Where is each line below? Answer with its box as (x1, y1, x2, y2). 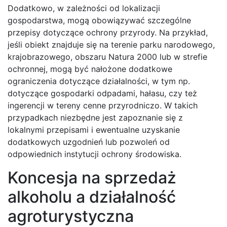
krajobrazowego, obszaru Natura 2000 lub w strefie (8, 51, 207, 62)
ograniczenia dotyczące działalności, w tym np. (8, 75, 190, 86)
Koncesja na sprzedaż (8, 167, 176, 187)
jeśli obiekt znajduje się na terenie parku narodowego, (8, 39, 215, 50)
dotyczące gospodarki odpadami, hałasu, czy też (8, 88, 197, 98)
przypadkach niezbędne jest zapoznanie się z (8, 112, 183, 123)
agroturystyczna (8, 206, 134, 226)
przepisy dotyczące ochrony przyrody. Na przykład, (8, 27, 208, 37)
